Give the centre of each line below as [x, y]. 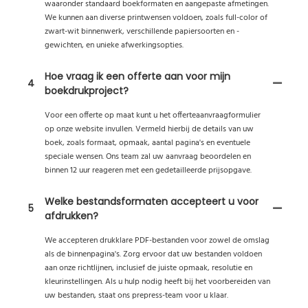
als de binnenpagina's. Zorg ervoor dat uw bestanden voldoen [153, 254]
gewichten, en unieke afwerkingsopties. [114, 45]
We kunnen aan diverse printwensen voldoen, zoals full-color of [156, 18]
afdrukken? [71, 216]
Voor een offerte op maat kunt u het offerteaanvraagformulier [153, 115]
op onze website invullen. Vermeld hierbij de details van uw [149, 129]
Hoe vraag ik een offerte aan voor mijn [137, 76]
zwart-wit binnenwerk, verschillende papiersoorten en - [142, 31]
